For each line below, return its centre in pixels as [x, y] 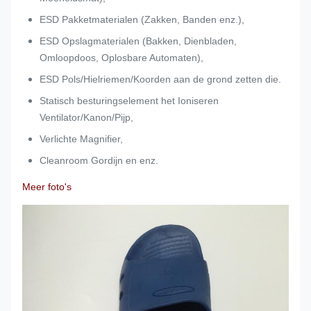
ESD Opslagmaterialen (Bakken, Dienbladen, [138, 41]
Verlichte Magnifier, [81, 139]
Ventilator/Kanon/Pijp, [86, 117]
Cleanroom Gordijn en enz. [99, 160]
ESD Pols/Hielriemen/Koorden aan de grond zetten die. [160, 79]
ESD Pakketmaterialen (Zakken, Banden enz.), [142, 19]
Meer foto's [47, 187]
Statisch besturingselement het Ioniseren [129, 101]
